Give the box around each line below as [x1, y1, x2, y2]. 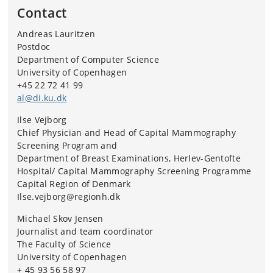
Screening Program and [17, 140, 118, 151]
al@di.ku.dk [17, 92, 67, 104]
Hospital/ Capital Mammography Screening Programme [17, 165, 252, 177]
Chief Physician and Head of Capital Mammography [17, 127, 236, 138]
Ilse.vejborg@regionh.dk [17, 191, 120, 202]
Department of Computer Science [17, 54, 159, 65]
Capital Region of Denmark [17, 178, 131, 190]
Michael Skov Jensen [17, 213, 104, 224]
